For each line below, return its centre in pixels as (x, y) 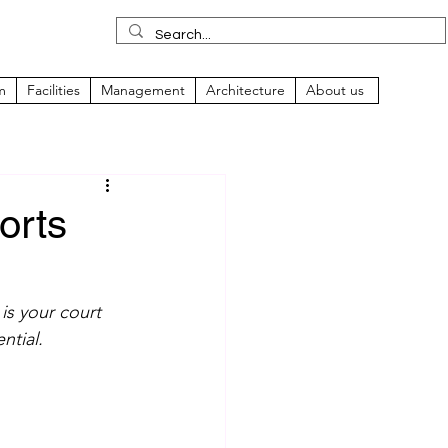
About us (335, 90)
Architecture (245, 90)
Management (143, 90)
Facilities (53, 90)
